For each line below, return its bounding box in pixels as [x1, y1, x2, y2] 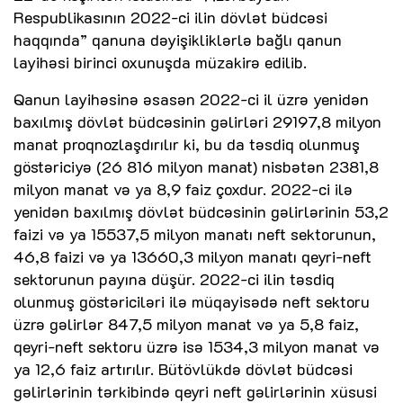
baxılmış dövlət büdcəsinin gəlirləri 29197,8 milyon [13, 111, 381, 133]
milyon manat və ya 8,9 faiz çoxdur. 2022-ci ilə [13, 178, 353, 201]
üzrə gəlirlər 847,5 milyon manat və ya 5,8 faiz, [13, 313, 359, 336]
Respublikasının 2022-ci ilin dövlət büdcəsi [13, 6, 327, 29]
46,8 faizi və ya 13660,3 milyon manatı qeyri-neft [13, 246, 372, 268]
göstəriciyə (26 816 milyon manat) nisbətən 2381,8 [13, 156, 379, 178]
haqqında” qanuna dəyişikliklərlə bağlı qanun [13, 29, 342, 51]
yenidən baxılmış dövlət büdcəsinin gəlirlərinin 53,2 [13, 201, 389, 223]
